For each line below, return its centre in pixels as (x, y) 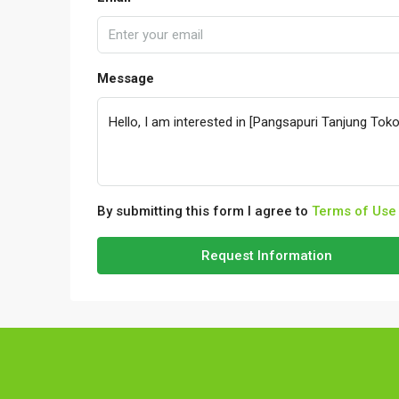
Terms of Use (354, 212)
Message (126, 79)
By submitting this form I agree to (204, 212)
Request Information (267, 256)
